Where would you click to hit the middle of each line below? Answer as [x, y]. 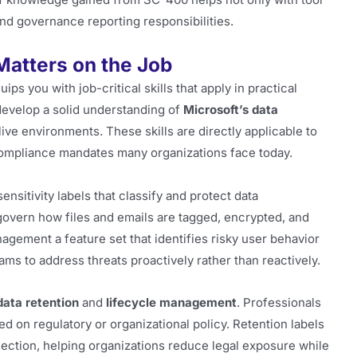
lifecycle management [171, 302]
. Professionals [279, 302]
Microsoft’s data [231, 110]
